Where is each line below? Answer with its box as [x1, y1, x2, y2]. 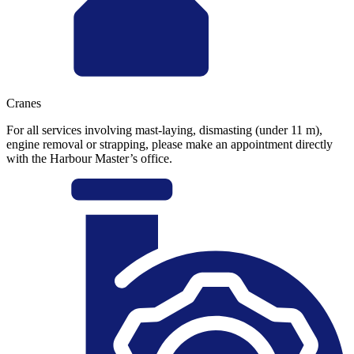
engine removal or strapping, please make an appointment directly [6, 137, 333, 152]
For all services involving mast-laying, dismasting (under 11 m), [6, 123, 322, 137]
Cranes [6, 96, 41, 111]
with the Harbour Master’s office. [6, 152, 172, 166]
